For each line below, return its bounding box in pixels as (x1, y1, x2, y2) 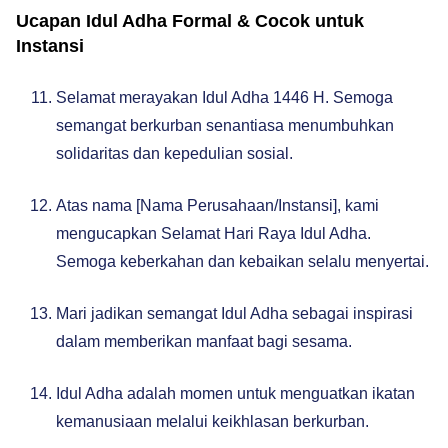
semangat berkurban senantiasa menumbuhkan (56, 117, 394, 134)
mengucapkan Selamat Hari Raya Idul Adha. (56, 225, 371, 242)
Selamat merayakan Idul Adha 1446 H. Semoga (56, 89, 393, 106)
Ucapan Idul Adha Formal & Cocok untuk (16, 11, 364, 31)
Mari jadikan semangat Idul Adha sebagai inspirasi (56, 305, 413, 322)
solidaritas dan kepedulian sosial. (56, 145, 293, 162)
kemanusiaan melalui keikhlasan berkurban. (56, 413, 369, 430)
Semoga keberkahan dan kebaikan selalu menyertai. (56, 253, 429, 270)
